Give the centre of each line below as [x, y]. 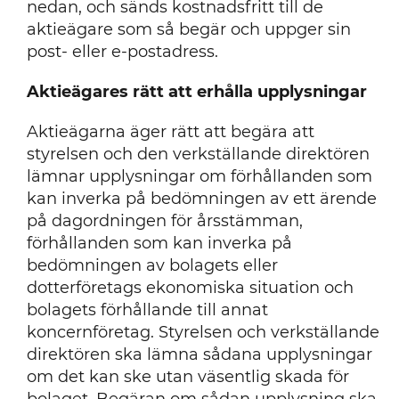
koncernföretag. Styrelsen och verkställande [203, 332]
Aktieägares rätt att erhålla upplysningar [196, 92]
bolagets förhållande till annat [147, 310]
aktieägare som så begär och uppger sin [188, 29]
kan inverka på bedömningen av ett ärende [201, 199]
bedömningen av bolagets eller [152, 265]
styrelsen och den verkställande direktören [198, 154]
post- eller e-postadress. [122, 52]
